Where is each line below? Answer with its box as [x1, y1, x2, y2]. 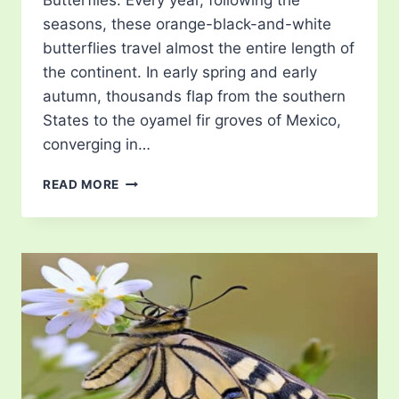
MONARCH [118, 173, 187, 188]
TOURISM [118, 229, 180, 244]
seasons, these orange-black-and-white [43, 15, 331, 34]
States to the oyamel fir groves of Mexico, [43, 111, 341, 130]
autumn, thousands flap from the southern [43, 87, 346, 106]
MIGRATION [118, 210, 194, 225]
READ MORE [43, 177, 120, 192]
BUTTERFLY [118, 191, 195, 207]
